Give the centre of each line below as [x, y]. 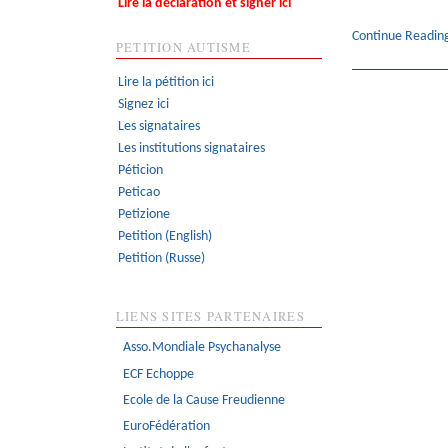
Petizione [143, 214]
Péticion [140, 170]
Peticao [138, 192]
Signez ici [143, 104]
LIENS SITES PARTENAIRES [210, 316]
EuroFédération [167, 426]
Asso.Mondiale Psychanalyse [202, 348]
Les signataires [158, 126]
